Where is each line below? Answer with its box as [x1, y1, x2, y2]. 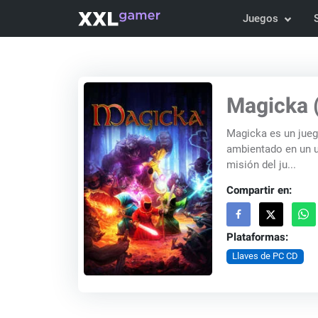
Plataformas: [226, 229, 288, 245]
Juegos [243, 12, 279, 25]
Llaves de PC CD [231, 251, 298, 262]
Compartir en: [226, 182, 292, 198]
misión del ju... [226, 158, 296, 171]
